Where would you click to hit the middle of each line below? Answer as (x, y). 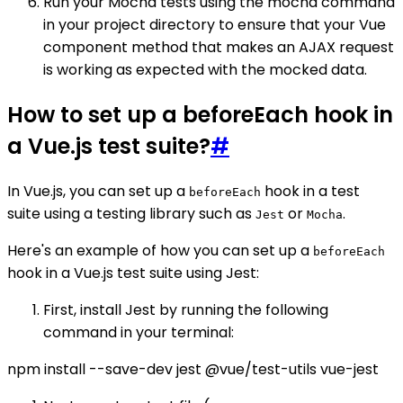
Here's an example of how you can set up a (160, 251)
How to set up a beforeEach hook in (200, 115)
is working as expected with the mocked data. (205, 70)
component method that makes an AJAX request (219, 48)
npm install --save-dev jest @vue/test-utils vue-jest (193, 369)
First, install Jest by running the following (186, 310)
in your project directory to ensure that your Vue (215, 25)
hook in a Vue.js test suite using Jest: (133, 273)
